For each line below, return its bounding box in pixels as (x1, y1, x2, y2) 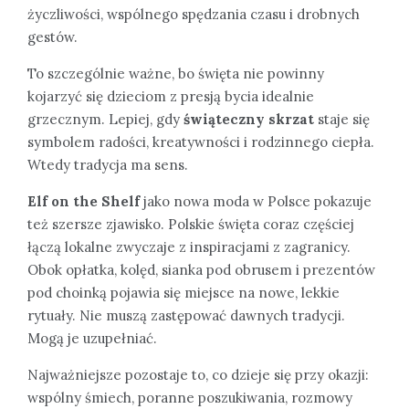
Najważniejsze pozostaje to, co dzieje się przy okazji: (27, 365, 369, 383)
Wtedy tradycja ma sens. (27, 155, 188, 173)
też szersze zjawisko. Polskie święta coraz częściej (27, 215, 354, 233)
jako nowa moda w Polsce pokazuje (140, 192, 372, 210)
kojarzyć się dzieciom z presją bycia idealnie (27, 87, 314, 105)
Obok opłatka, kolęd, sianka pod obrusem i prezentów (27, 260, 375, 278)
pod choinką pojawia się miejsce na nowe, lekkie (27, 283, 340, 301)
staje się (314, 110, 370, 128)
